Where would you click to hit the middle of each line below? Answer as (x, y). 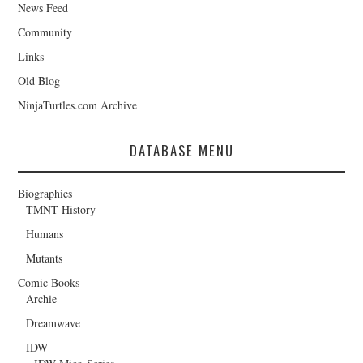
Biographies (45, 193)
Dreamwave (53, 322)
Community (45, 32)
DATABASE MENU (181, 150)
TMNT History (61, 209)
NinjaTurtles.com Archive (78, 105)
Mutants (45, 258)
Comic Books (49, 282)
